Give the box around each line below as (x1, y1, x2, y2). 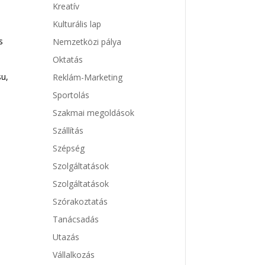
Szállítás (53, 125, 84, 137)
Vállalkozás (53, 249, 95, 261)
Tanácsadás (53, 214, 99, 225)
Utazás (53, 231, 80, 243)
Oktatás (53, 54, 83, 66)
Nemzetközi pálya (53, 36, 122, 48)
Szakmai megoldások (53, 107, 135, 119)
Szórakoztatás (53, 196, 108, 208)
